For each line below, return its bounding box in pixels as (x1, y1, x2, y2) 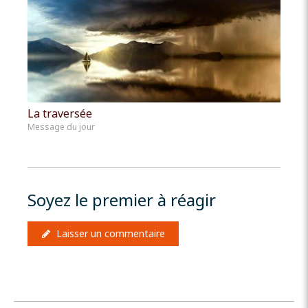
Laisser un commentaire (56, 227, 165, 241)
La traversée (27, 106, 92, 122)
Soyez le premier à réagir (27, 188, 216, 212)
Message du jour (27, 121, 95, 133)
